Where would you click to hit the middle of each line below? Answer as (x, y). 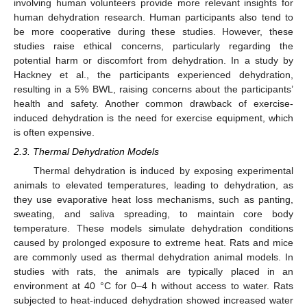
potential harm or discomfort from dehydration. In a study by (153, 60)
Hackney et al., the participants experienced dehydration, (153, 74)
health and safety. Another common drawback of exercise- (153, 103)
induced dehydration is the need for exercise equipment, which (153, 118)
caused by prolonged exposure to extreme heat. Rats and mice (153, 242)
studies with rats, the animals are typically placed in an (153, 271)
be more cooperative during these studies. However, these (153, 31)
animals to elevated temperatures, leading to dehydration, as (153, 185)
